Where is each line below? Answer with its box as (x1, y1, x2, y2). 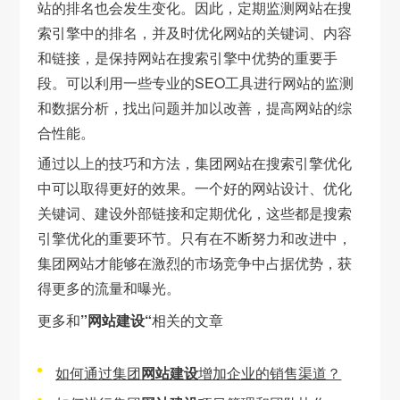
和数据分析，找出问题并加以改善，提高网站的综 (37, 96, 353, 118)
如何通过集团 (55, 362, 142, 384)
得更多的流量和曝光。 (37, 277, 181, 298)
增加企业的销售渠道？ (198, 362, 342, 384)
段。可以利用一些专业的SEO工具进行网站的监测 (37, 71, 354, 93)
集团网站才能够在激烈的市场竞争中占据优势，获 (37, 252, 353, 273)
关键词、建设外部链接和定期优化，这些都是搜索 (37, 202, 353, 223)
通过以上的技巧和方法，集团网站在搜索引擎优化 (37, 152, 353, 173)
